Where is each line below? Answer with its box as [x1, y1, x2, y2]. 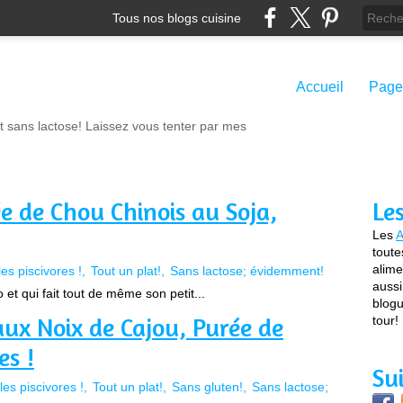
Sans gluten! [172, 380, 243, 394]
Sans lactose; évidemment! [170, 264, 324, 278]
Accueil [296, 79, 344, 94]
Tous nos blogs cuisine [112, 10, 241, 25]
